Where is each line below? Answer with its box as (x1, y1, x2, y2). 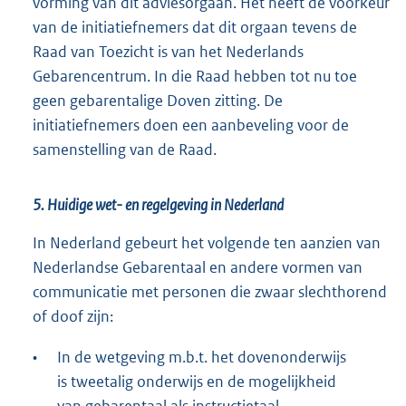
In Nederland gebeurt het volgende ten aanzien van (33, 233, 381, 254)
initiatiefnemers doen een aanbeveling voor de (33, 115, 349, 136)
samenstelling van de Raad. (33, 140, 217, 160)
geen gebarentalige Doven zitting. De (33, 91, 283, 111)
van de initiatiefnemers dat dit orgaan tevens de (33, 17, 357, 38)
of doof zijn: (33, 306, 113, 327)
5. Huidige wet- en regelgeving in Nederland (33, 195, 284, 216)
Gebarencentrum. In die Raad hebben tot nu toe (33, 66, 357, 87)
